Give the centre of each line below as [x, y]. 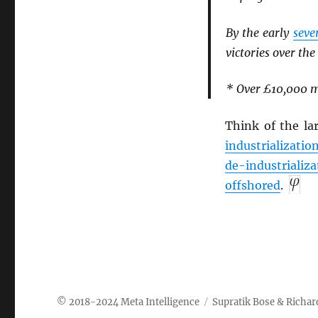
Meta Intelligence [160, 302]
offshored [252, 185]
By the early [259, 32]
